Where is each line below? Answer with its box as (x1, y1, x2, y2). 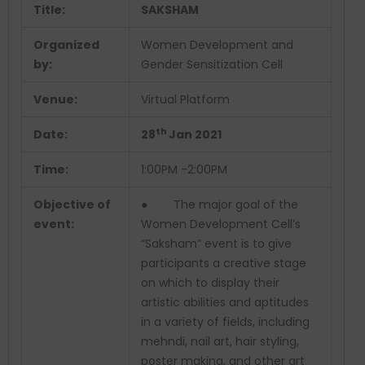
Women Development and (141, 37, 293, 54)
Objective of (33, 196, 111, 213)
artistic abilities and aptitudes (141, 294, 309, 311)
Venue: (33, 91, 77, 108)
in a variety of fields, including (141, 314, 310, 331)
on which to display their (141, 275, 279, 292)
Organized (33, 37, 99, 54)
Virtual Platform (141, 91, 230, 108)
